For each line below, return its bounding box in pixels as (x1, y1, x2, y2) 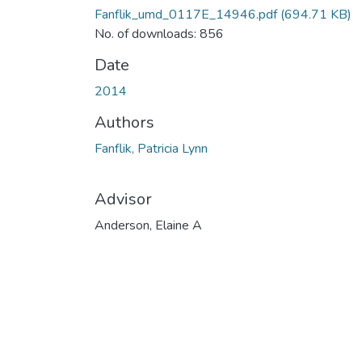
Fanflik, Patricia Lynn (95, 139, 208, 158)
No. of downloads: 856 (95, 24, 224, 43)
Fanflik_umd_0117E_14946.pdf (95, 5, 277, 23)
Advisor (95, 187, 152, 210)
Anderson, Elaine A (95, 216, 202, 234)
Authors (95, 111, 154, 133)
